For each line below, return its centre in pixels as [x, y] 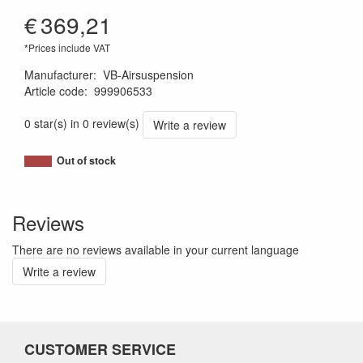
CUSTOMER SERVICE [100, 350]
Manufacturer [59, 75]
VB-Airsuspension [148, 75]
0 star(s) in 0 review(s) [82, 123]
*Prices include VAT [67, 48]
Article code [54, 91]
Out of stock [86, 161]
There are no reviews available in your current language [156, 250]
